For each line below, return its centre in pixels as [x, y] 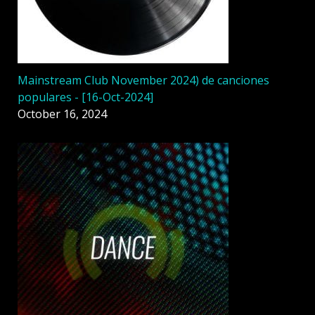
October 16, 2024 [62, 114]
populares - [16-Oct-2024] [85, 97]
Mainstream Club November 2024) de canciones [143, 81]
